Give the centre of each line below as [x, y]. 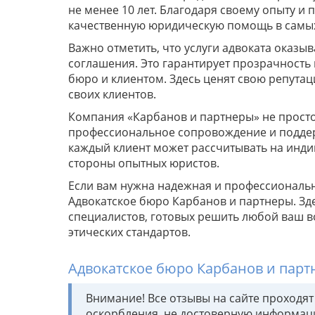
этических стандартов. [129, 232]
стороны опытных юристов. [144, 163]
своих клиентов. [112, 95]
